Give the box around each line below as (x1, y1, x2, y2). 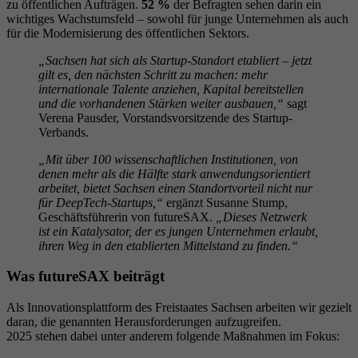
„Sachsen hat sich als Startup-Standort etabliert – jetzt (38, 53, 312, 67)
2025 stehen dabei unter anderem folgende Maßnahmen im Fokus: (6, 329, 340, 344)
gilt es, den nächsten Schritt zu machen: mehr (38, 67, 268, 82)
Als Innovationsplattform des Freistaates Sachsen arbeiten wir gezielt (6, 300, 352, 315)
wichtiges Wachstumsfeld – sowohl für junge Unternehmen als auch (6, 11, 348, 26)
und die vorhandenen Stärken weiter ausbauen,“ (38, 96, 284, 110)
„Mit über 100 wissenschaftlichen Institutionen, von (38, 152, 298, 166)
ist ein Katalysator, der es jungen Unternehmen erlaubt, (38, 224, 318, 238)
